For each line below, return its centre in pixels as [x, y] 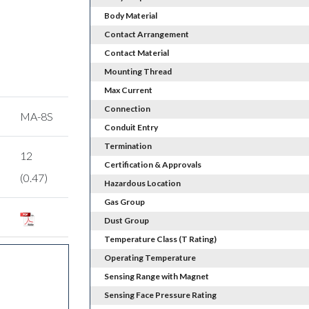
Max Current [128, 90]
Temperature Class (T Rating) [160, 239]
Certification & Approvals [152, 165]
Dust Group [126, 221]
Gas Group [124, 202]
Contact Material [136, 53]
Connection [127, 109]
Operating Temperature [150, 258]
